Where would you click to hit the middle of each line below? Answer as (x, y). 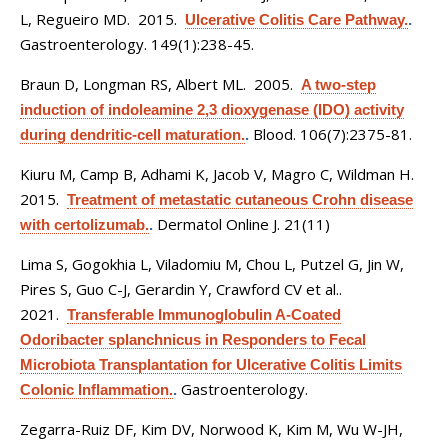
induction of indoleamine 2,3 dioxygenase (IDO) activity (212, 109)
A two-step (338, 84)
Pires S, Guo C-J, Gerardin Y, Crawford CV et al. (179, 289)
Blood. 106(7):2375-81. (332, 134)
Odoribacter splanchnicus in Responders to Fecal (193, 339)
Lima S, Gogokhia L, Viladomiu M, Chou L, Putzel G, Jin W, (212, 264)
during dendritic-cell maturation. (132, 134)
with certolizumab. (84, 224)
